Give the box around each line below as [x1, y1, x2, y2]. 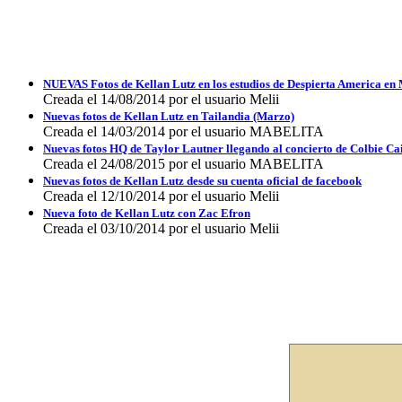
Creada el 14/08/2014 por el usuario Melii [43, 92, 279, 107]
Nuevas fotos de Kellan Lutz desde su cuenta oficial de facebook [43, 174, 362, 188]
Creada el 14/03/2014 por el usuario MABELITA [43, 124, 324, 139]
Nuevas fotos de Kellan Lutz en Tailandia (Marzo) [43, 109, 294, 123]
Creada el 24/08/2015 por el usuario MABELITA [43, 156, 324, 171]
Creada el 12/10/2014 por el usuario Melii [43, 188, 279, 204]
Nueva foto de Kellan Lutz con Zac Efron [43, 206, 250, 220]
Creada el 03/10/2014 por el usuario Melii [43, 221, 279, 236]
